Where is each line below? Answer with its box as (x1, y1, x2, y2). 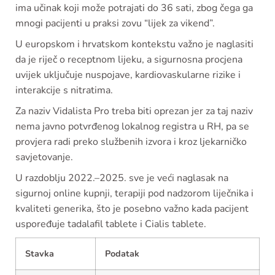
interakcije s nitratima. (15, 83, 113, 97)
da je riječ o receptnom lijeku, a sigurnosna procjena (15, 52, 242, 66)
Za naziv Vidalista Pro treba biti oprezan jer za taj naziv (15, 104, 253, 118)
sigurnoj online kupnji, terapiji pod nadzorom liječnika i (15, 186, 254, 200)
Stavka (25, 247, 54, 260)
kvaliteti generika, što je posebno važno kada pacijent (15, 201, 249, 215)
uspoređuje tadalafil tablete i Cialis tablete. (15, 217, 206, 231)
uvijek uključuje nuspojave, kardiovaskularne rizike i (15, 68, 241, 82)
